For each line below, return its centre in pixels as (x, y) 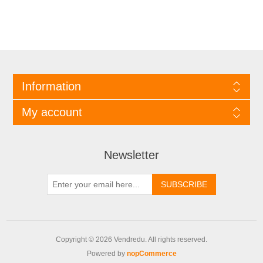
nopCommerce (151, 253)
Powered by (107, 253)
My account (52, 112)
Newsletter (131, 155)
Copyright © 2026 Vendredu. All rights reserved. (131, 239)
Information (51, 86)
